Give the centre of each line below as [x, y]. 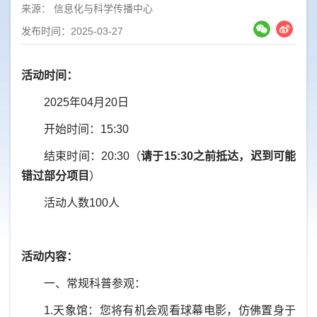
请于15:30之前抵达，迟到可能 [219, 156]
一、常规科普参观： [95, 283]
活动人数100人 [82, 203]
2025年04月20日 [89, 102]
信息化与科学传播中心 [103, 8]
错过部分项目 [55, 176]
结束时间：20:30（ [93, 156]
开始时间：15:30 [86, 129]
